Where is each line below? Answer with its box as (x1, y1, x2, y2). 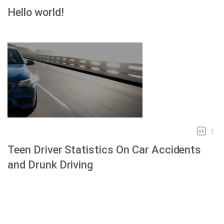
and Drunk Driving (7, 158, 93, 171)
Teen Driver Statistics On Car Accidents (7, 143, 201, 156)
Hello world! (7, 5, 64, 18)
